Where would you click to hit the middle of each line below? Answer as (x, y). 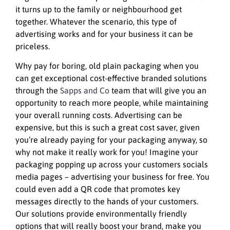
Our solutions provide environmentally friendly (101, 214)
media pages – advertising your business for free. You (112, 177)
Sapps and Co (85, 91)
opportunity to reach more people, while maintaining (112, 103)
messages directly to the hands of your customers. (107, 202)
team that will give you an (158, 91)
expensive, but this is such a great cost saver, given (108, 128)
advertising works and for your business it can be (104, 34)
